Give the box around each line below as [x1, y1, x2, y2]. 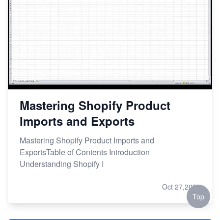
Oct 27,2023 [162, 181, 200, 192]
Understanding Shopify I [20, 158, 104, 169]
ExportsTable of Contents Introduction [20, 146, 150, 158]
